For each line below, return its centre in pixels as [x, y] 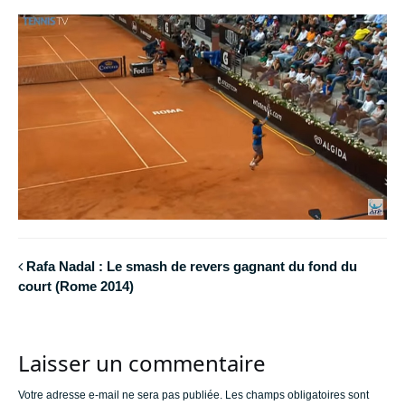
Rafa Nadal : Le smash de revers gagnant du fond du [192, 266]
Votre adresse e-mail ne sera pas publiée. [120, 396]
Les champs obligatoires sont [297, 396]
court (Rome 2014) [76, 286]
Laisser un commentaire [142, 363]
